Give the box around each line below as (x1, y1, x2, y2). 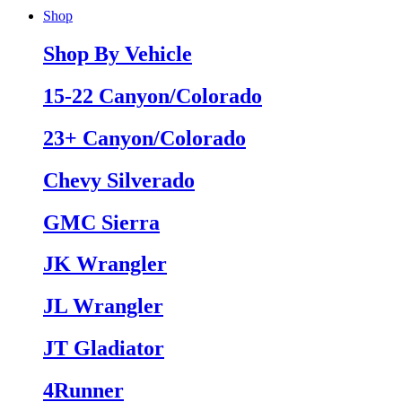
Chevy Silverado (43, 168, 195, 192)
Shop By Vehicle (43, 41, 192, 66)
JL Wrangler (43, 294, 163, 319)
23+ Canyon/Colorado (43, 126, 246, 150)
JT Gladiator (43, 336, 164, 361)
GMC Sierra (43, 210, 160, 234)
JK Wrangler (43, 252, 167, 276)
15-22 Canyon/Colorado (43, 83, 262, 108)
